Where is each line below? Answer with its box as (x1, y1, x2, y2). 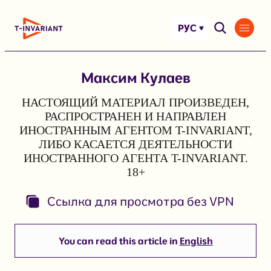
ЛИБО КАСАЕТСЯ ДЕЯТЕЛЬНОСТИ (39, 137, 232, 151)
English (179, 234, 213, 247)
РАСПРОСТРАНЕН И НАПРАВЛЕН (45, 109, 226, 123)
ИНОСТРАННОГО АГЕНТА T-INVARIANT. (23, 151, 248, 165)
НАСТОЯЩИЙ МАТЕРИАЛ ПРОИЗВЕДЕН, (22, 95, 249, 109)
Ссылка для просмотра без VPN (47, 193, 234, 209)
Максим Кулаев (80, 68, 191, 87)
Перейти (4, 6, 47, 18)
